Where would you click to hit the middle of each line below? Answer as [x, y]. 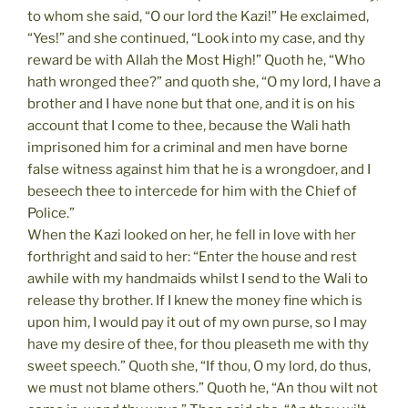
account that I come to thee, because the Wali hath [189, 125]
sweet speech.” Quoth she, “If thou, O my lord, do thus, [199, 366]
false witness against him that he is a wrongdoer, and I [199, 169]
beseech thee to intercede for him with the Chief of [192, 191]
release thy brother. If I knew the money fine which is [195, 300]
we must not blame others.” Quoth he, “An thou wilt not [203, 388]
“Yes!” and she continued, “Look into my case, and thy [196, 38]
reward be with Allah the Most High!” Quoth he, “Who [196, 60]
